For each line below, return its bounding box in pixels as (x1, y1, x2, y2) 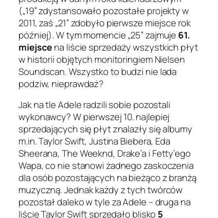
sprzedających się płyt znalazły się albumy (18, 123, 192, 136)
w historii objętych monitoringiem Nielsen (18, 53, 185, 66)
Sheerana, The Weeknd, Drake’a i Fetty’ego (18, 147, 191, 160)
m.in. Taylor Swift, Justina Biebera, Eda (18, 135, 170, 148)
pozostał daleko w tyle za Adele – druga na (18, 196, 191, 209)
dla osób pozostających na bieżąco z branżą (18, 171, 197, 184)
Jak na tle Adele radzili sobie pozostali (18, 98, 170, 111)
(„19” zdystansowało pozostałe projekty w (18, 4, 189, 17)
